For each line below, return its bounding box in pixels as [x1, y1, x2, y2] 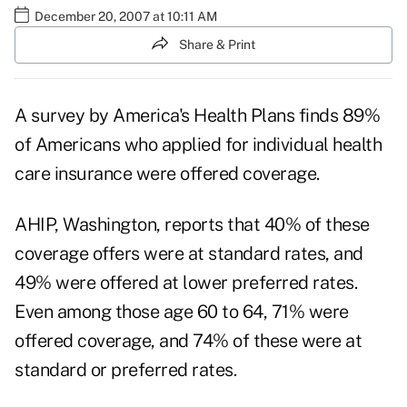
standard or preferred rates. [15, 359, 236, 382]
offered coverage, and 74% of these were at [15, 330, 362, 352]
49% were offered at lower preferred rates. [15, 272, 357, 294]
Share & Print [179, 36, 255, 52]
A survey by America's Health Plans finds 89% [15, 104, 380, 127]
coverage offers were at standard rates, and [15, 243, 363, 265]
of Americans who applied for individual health [15, 134, 382, 156]
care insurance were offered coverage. [15, 163, 320, 185]
